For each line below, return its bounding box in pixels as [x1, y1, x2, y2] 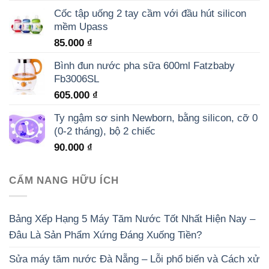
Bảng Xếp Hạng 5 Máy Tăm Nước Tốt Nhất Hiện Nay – [9, 213, 255, 225]
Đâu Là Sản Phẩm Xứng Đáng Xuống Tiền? [9, 229, 202, 241]
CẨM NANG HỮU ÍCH [9, 174, 119, 186]
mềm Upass [54, 20, 108, 32]
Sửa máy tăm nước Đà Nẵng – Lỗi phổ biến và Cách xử [9, 253, 259, 265]
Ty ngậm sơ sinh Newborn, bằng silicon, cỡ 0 [54, 111, 258, 124]
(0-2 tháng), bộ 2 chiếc [54, 124, 156, 137]
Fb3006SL [54, 72, 99, 85]
